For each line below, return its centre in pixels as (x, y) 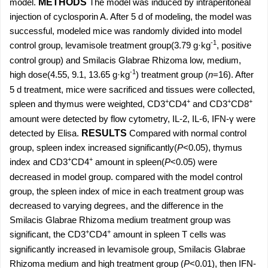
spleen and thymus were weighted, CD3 (87, 104)
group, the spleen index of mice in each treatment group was (127, 191)
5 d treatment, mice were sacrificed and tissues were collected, (132, 89)
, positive (234, 45)
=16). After (233, 74)
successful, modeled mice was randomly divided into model (126, 31)
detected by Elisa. (45, 133)
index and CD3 (39, 162)
